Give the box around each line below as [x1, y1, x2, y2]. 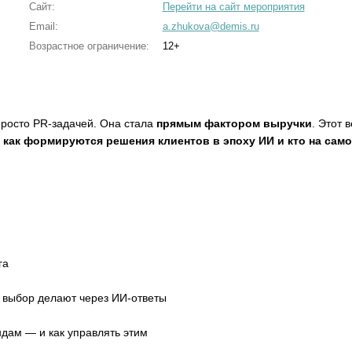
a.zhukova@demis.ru [162, 20, 259, 32]
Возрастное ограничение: [28, 40, 149, 52]
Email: [28, 20, 58, 32]
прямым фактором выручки [156, 117, 313, 130]
